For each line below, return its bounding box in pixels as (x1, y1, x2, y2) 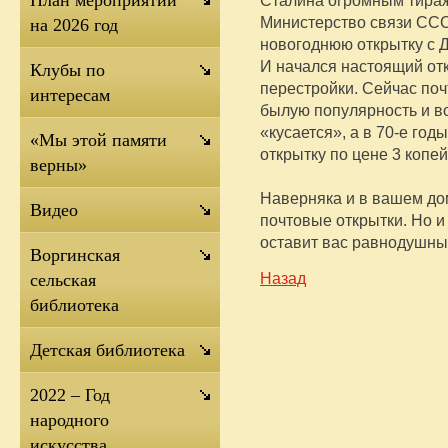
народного (30, 410, 109, 430)
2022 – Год (30, 385, 110, 405)
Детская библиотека (30, 340, 185, 360)
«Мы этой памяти (30, 130, 167, 150)
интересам (30, 85, 110, 105)
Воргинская (30, 245, 120, 265)
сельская (30, 270, 96, 290)
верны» (30, 155, 87, 175)
